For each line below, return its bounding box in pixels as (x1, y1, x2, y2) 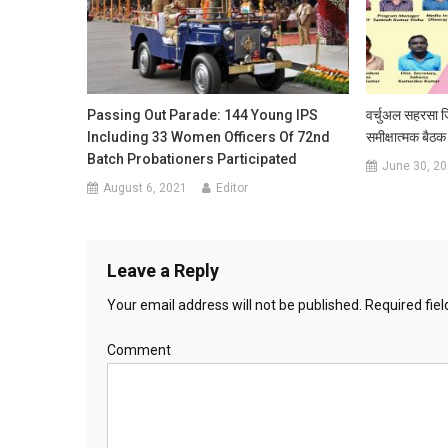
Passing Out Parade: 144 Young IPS (87, 106, 319, 123)
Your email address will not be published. (107, 296, 362, 313)
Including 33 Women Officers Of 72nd (87, 128, 331, 145)
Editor (216, 180, 249, 195)
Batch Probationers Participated (87, 150, 298, 167)
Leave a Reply (107, 259, 219, 281)
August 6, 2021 (103, 180, 188, 195)
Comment (107, 341, 171, 358)
